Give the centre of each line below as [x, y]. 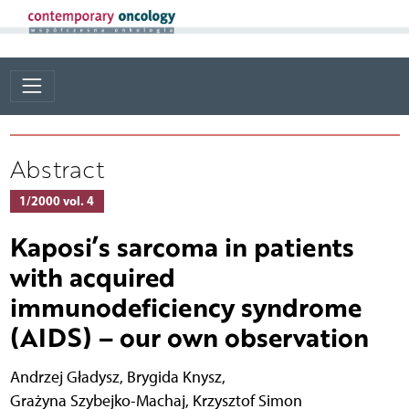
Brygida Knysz [174, 376]
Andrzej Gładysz [64, 376]
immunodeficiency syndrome [185, 306]
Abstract [57, 168]
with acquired [92, 276]
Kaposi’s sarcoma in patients [182, 246]
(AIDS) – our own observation [189, 336]
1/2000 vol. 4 [57, 200]
